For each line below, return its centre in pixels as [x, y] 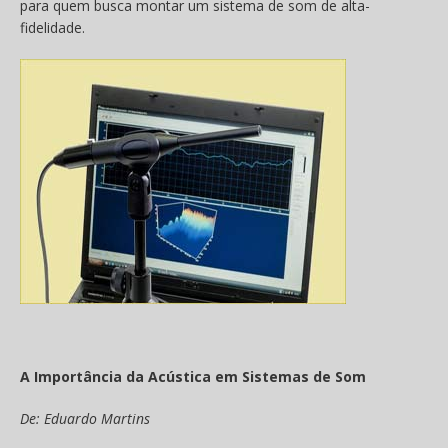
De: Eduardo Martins [85, 419]
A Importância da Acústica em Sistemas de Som [193, 377]
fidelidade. [52, 28]
